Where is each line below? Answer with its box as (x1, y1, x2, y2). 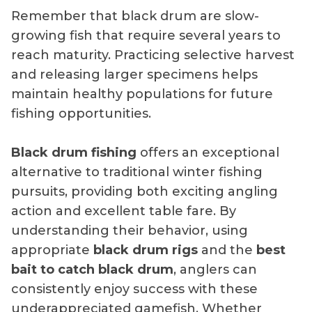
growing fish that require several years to (11, 27, 281, 43)
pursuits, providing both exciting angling (11, 183, 278, 199)
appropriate (11, 242, 93, 258)
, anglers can (173, 261, 257, 277)
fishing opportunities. (11, 105, 151, 121)
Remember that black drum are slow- (11, 8, 259, 24)
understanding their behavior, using (11, 222, 248, 238)
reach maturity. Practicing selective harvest (11, 47, 295, 63)
